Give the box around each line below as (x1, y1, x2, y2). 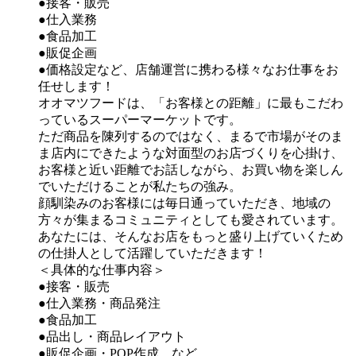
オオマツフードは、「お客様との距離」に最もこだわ (38, 96, 343, 110)
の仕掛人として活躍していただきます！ (38, 246, 267, 261)
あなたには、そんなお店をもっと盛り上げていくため (38, 230, 343, 244)
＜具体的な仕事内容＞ (38, 263, 165, 277)
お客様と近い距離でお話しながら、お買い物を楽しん (38, 163, 343, 177)
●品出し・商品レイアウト (38, 330, 186, 344)
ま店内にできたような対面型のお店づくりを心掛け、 (38, 146, 343, 161)
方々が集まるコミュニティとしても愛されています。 (38, 213, 343, 227)
